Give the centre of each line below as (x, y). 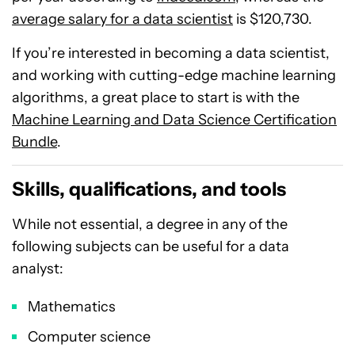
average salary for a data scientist (122, 19)
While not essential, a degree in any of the (150, 224)
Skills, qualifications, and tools (149, 189)
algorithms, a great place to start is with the (156, 97)
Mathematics (72, 306)
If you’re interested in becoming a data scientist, (171, 53)
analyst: (38, 268)
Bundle (34, 141)
